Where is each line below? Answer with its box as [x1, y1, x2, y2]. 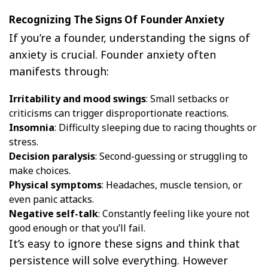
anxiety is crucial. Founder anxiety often [9, 47, 216, 62]
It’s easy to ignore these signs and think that [9, 236, 240, 251]
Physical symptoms [9, 178, 102, 191]
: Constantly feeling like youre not [98, 206, 249, 220]
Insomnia [9, 120, 54, 134]
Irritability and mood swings [9, 92, 146, 105]
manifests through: [9, 63, 109, 78]
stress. [9, 135, 38, 148]
